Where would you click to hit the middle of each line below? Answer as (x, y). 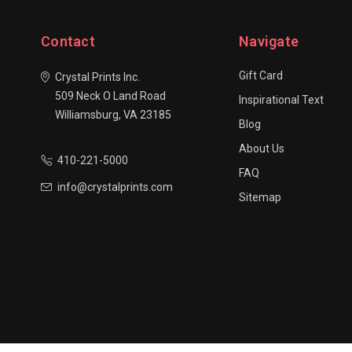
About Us (262, 148)
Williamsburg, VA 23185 (113, 114)
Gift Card (261, 75)
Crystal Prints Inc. (97, 77)
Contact (68, 41)
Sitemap (260, 197)
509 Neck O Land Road (110, 95)
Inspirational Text (281, 99)
